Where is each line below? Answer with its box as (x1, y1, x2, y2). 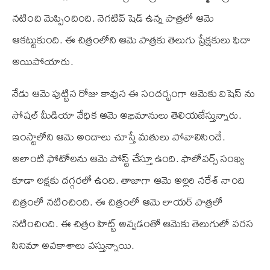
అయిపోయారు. (12, 51, 74, 72)
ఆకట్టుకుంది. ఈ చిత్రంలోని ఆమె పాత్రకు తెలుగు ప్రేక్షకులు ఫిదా (12, 29, 251, 51)
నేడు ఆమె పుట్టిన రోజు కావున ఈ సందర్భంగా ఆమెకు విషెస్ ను (12, 83, 255, 104)
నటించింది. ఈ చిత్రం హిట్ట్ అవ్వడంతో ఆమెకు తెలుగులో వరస (12, 213, 253, 234)
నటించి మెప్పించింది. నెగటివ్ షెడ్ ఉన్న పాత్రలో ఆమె (12, 7, 214, 29)
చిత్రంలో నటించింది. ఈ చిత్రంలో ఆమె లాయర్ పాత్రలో (12, 191, 223, 213)
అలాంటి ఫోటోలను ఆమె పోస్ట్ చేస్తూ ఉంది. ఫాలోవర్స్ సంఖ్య (12, 148, 244, 169)
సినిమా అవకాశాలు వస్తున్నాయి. (12, 234, 134, 256)
